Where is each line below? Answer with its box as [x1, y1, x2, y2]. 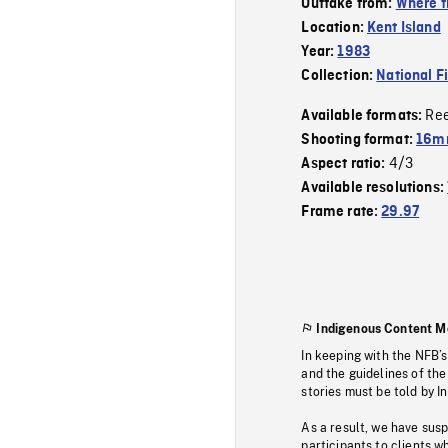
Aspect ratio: [301, 155, 389, 172]
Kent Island [367, 19, 441, 36]
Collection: [301, 67, 377, 84]
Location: [301, 19, 368, 36]
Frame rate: [301, 203, 382, 220]
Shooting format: [301, 131, 417, 148]
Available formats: [301, 107, 426, 124]
